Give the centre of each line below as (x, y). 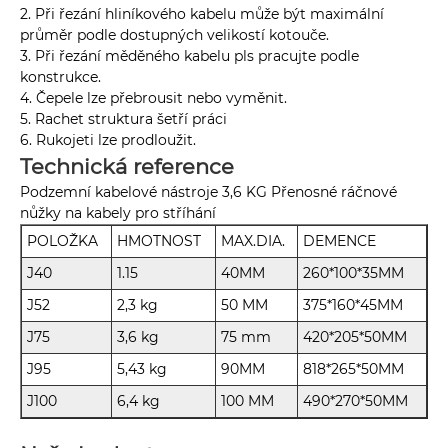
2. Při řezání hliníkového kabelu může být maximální (202, 14)
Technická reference (127, 167)
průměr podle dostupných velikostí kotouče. (174, 35)
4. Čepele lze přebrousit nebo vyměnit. (153, 98)
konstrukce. (60, 77)
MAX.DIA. (253, 241)
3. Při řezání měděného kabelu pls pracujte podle (189, 56)
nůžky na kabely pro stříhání (118, 213)
